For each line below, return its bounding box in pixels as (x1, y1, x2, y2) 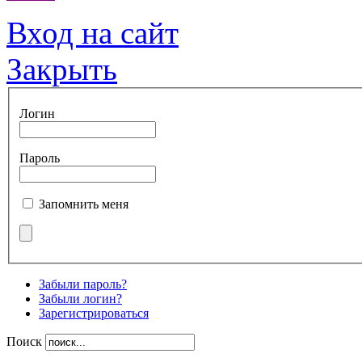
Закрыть (6, 51, 117, 86)
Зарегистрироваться (39, 305, 149, 320)
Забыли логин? (39, 291, 122, 305)
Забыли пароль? (39, 276, 127, 291)
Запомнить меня (39, 196, 128, 211)
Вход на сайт (6, 15, 179, 50)
